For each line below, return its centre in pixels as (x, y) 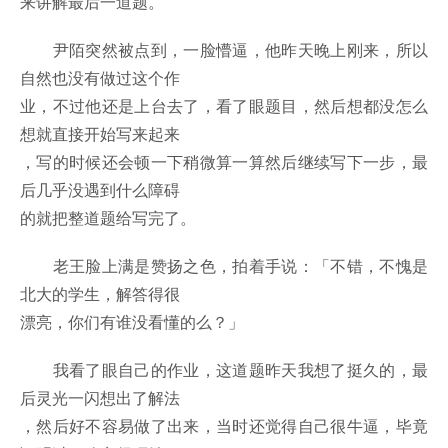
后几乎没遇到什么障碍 (100, 190)
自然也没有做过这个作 (100, 78)
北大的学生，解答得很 (100, 294)
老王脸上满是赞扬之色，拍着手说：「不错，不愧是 (224, 266)
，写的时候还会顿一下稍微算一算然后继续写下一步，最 (224, 162)
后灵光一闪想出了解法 (100, 398)
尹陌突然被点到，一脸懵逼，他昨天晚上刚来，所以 (224, 50)
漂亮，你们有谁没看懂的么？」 (132, 322)
